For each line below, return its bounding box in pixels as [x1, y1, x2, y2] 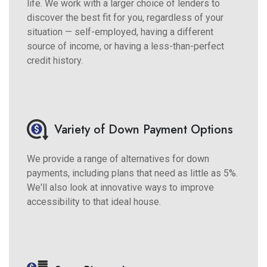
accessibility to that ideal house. [27, 195, 161, 207]
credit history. [27, 54, 83, 66]
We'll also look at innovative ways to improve [27, 181, 214, 193]
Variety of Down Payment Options [54, 120, 233, 138]
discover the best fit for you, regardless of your [27, 11, 223, 23]
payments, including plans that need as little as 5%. [27, 167, 238, 179]
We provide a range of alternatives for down [27, 153, 209, 164]
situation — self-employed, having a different [27, 26, 213, 38]
